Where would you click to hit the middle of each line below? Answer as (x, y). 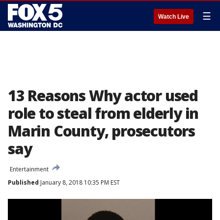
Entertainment (29, 169)
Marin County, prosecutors (101, 131)
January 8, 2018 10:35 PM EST (79, 182)
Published (23, 182)
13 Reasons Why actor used (103, 96)
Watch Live (174, 17)
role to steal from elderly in (103, 113)
